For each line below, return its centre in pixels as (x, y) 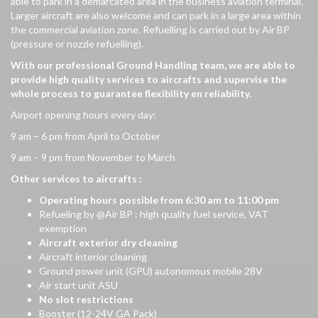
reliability (227, 93)
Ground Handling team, (171, 65)
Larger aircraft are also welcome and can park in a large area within (156, 15)
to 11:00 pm (250, 199)
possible (139, 199)
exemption (63, 228)
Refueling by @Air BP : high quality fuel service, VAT (154, 214)
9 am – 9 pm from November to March (93, 157)
